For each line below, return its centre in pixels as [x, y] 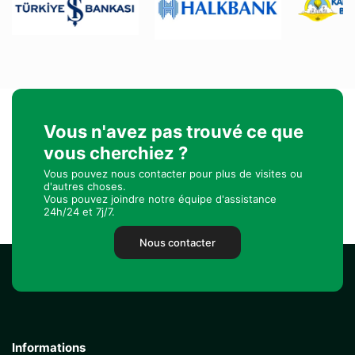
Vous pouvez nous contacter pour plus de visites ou [173, 174]
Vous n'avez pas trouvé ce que [174, 132]
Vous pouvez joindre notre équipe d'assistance [160, 199]
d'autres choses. [85, 186]
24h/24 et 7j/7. [79, 212]
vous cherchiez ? [116, 153]
